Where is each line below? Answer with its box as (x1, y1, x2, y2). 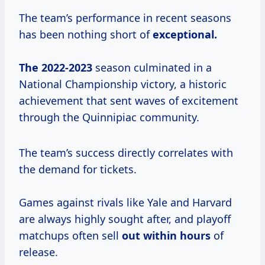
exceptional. (153, 27, 217, 42)
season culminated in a (92, 60, 212, 75)
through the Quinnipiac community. (19, 110, 199, 125)
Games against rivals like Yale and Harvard (19, 195, 232, 210)
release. (19, 245, 58, 260)
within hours (143, 228, 211, 243)
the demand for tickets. (19, 162, 137, 177)
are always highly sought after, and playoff (19, 212, 231, 227)
